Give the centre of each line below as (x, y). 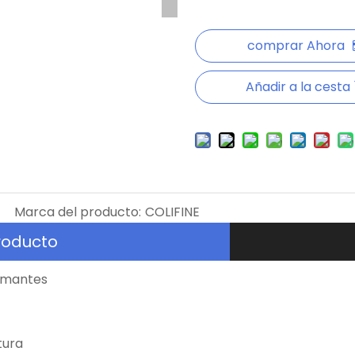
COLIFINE (172, 212)
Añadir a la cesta (298, 87)
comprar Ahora (296, 46)
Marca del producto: (77, 212)
